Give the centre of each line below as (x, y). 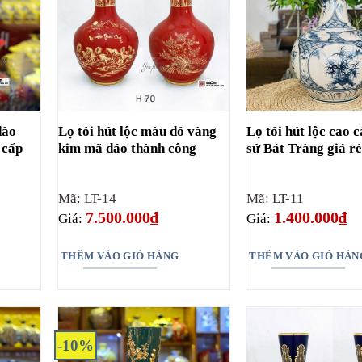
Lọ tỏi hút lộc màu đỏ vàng (137, 131)
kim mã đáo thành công (127, 148)
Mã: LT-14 (87, 198)
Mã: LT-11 (276, 198)
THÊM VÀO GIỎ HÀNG (120, 256)
